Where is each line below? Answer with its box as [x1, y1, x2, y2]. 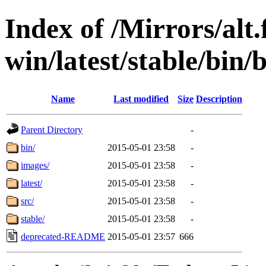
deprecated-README [21, 231, 105, 242]
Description [196, 93, 242, 104]
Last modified [113, 93, 169, 104]
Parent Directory [21, 124, 83, 135]
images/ [21, 160, 49, 170]
